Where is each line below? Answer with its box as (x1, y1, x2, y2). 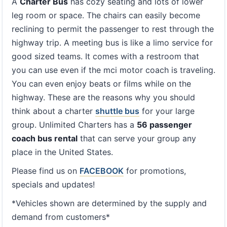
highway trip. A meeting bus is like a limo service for (12, 37, 213, 48)
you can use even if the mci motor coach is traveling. (12, 65, 215, 75)
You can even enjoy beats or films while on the (12, 79, 191, 89)
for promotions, (124, 166, 186, 176)
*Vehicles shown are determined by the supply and (12, 198, 207, 208)
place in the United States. (12, 147, 113, 157)
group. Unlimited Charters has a (12, 120, 137, 130)
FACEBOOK (80, 166, 124, 176)
